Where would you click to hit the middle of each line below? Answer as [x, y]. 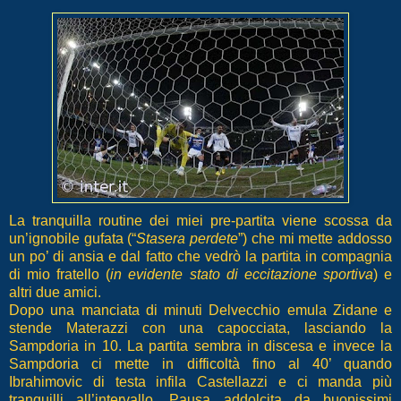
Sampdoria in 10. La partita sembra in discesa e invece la [200, 346]
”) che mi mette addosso [316, 238]
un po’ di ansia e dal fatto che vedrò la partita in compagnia [200, 256]
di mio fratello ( [60, 274]
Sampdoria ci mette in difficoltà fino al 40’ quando [200, 363]
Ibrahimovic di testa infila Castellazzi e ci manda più [200, 381]
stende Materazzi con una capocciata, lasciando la [200, 328]
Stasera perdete [188, 238]
